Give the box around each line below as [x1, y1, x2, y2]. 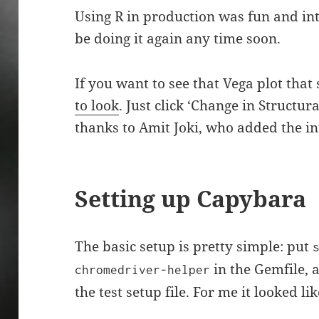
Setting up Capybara [75, 183, 307, 214]
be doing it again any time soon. [75, 29, 281, 48]
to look [75, 96, 120, 115]
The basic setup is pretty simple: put [75, 237, 313, 256]
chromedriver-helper [75, 263, 211, 278]
